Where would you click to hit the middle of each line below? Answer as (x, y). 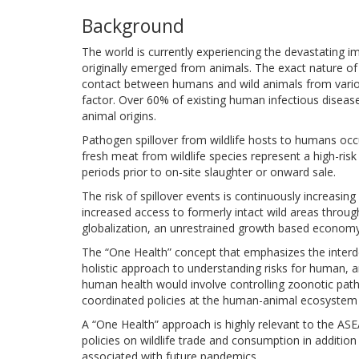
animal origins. (119, 116)
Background (133, 26)
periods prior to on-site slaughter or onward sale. (209, 172)
